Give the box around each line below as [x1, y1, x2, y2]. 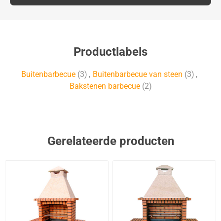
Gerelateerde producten [47, 134, 174, 148]
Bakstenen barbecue [69, 81, 140, 91]
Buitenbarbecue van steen [93, 70, 183, 79]
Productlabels [74, 45, 147, 59]
